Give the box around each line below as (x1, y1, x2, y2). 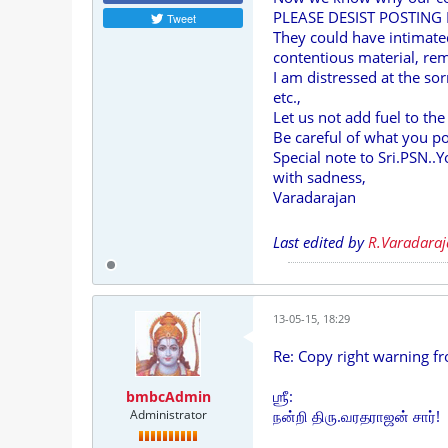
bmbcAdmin (125, 387, 211, 406)
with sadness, (273, 167, 366, 187)
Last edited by (273, 232, 368, 252)
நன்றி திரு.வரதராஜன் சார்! (273, 406, 440, 426)
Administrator (129, 406, 207, 423)
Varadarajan (273, 187, 356, 207)
